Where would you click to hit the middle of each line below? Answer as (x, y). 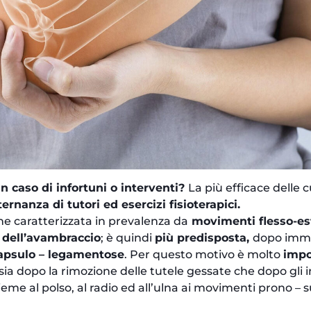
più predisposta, (204, 237)
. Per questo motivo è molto (204, 254)
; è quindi (128, 237)
